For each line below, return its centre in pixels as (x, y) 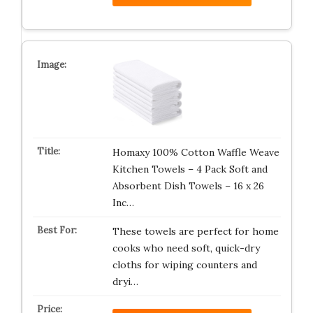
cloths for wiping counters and (184, 265)
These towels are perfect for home (195, 231)
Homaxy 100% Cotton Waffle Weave (196, 152)
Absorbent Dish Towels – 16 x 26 (188, 186)
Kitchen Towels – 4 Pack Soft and (190, 169)
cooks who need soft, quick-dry (186, 248)
